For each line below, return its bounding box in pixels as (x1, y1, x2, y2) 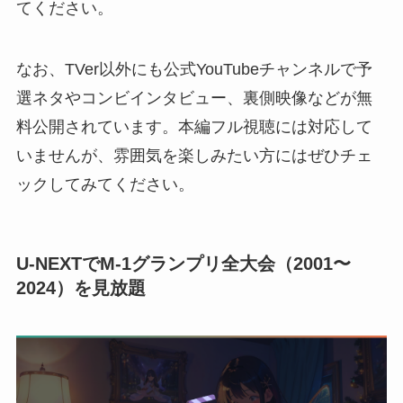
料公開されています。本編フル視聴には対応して (15, 117, 372, 136)
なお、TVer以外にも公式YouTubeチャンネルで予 (15, 59, 372, 78)
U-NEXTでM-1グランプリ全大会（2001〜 (15, 253, 351, 273)
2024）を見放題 (15, 277, 146, 298)
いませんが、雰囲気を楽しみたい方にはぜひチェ (15, 146, 372, 165)
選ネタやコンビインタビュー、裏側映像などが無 (15, 88, 372, 107)
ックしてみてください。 (15, 175, 194, 193)
